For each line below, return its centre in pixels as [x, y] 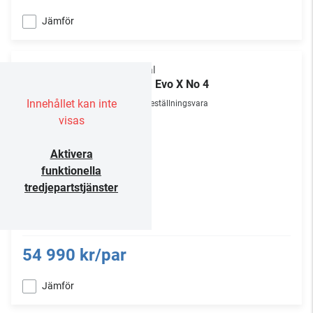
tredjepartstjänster [71, 188]
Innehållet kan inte [71, 104]
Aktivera [71, 154]
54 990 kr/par [74, 255]
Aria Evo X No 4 [170, 84]
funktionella [71, 171]
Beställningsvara [177, 103]
